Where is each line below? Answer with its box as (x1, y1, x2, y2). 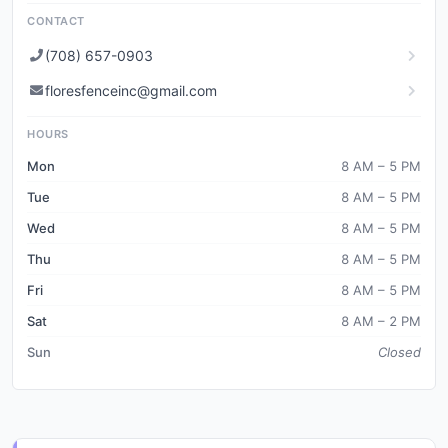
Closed (378, 344, 421, 360)
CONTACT (27, 14, 85, 28)
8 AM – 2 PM (341, 313, 421, 329)
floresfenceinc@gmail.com (45, 82, 217, 99)
